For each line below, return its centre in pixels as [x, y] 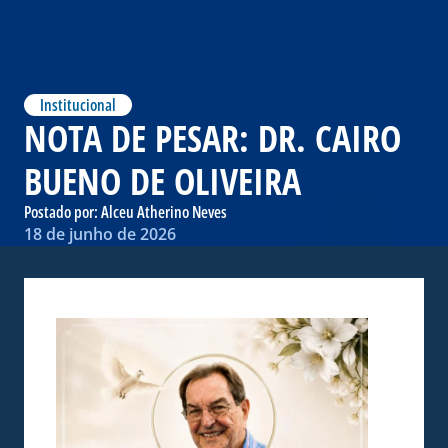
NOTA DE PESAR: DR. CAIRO [212, 138]
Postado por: [62, 211]
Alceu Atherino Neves [164, 211]
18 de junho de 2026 [100, 233]
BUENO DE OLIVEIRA [162, 181]
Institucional [78, 104]
